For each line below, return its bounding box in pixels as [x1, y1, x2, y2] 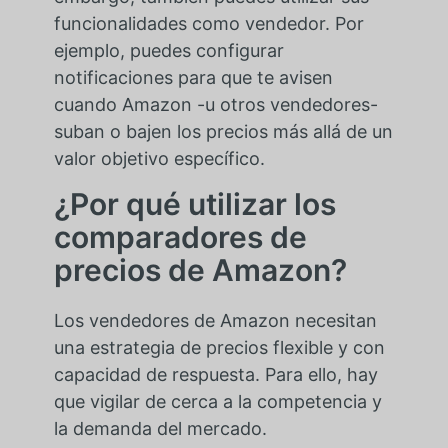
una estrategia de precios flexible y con [53, 337, 385, 359]
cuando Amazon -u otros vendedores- [53, 94, 378, 116]
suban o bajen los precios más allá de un [53, 121, 393, 143]
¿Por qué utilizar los [53, 186, 336, 223]
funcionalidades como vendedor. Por [53, 13, 364, 35]
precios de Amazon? [53, 252, 347, 289]
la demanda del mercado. [53, 418, 267, 440]
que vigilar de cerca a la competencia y [53, 391, 382, 413]
